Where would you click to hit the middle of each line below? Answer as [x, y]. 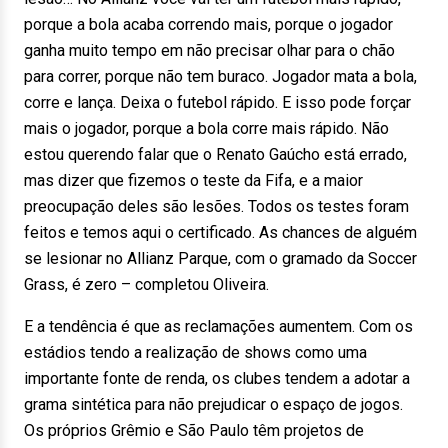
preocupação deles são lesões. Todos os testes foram [216, 206]
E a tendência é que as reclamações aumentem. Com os [218, 326]
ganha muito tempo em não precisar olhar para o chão [209, 50]
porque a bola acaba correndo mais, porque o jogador [208, 24]
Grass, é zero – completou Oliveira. [146, 284]
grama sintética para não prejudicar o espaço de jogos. [213, 404]
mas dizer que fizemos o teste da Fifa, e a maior [193, 180]
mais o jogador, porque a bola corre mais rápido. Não [206, 128]
